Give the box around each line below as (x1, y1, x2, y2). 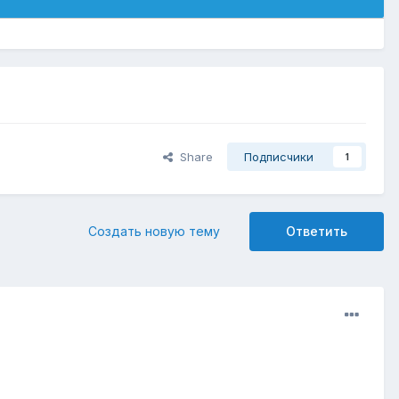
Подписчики (244, 150, 313, 165)
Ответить (286, 224, 347, 240)
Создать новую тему (88, 224, 220, 240)
